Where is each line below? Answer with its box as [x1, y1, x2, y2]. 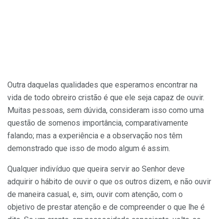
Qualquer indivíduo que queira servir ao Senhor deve [7, 164, 185, 174]
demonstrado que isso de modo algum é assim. [7, 143, 170, 153]
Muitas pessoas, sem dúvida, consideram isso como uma [7, 105, 204, 115]
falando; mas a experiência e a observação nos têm [7, 131, 182, 140]
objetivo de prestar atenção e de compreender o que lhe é [7, 202, 205, 212]
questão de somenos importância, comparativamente [7, 118, 188, 128]
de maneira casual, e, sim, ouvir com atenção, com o [7, 189, 183, 199]
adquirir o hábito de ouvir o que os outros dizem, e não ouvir [7, 176, 211, 186]
